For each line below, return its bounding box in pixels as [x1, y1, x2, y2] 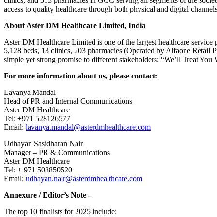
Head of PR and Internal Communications [4, 96, 132, 105]
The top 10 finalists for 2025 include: [4, 207, 117, 216]
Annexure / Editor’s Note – [4, 190, 92, 199]
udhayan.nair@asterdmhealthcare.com [26, 174, 142, 183]
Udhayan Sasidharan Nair [4, 139, 83, 148]
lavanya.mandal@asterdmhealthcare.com [26, 123, 151, 131]
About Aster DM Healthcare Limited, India [4, 21, 146, 30]
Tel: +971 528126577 [4, 114, 70, 123]
